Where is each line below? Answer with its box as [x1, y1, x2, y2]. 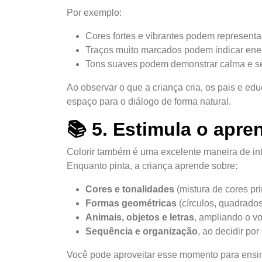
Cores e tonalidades [85, 184, 174, 194]
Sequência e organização [85, 226, 198, 236]
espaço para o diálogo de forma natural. [67, 96, 231, 106]
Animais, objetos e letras [85, 212, 194, 222]
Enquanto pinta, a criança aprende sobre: [67, 160, 237, 171]
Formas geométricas [85, 198, 177, 208]
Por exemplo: [67, 7, 122, 18]
